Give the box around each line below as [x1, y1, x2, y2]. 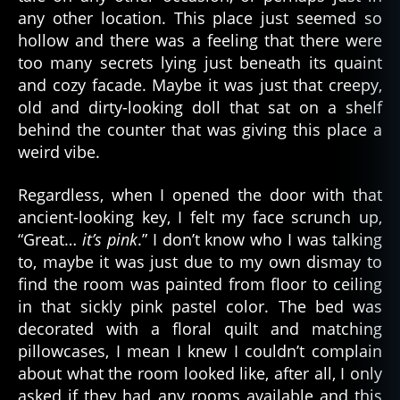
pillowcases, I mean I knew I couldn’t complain [18, 339, 382, 362]
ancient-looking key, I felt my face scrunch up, [18, 205, 382, 228]
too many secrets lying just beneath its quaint [18, 52, 382, 74]
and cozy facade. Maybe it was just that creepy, [18, 74, 382, 96]
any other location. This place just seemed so [18, 7, 382, 29]
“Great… [18, 228, 82, 250]
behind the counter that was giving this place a [18, 119, 382, 141]
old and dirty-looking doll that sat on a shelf [18, 96, 382, 119]
